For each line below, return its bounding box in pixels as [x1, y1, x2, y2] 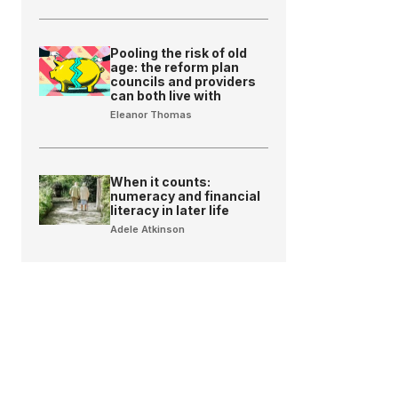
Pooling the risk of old [110, 44, 248, 60]
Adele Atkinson [110, 222, 186, 235]
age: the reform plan [110, 59, 240, 75]
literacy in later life [110, 202, 230, 218]
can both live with [110, 87, 222, 103]
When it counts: [110, 173, 211, 189]
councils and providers [110, 73, 257, 89]
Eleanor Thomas [110, 107, 193, 121]
